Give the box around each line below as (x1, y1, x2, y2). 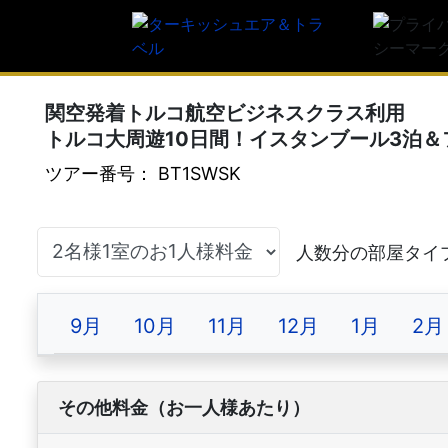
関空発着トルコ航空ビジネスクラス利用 (45, 101, 405, 125)
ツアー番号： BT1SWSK (45, 163, 241, 184)
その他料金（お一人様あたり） (58, 397, 310, 418)
